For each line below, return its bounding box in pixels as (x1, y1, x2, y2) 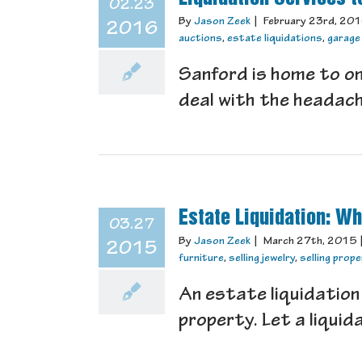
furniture (179, 253, 224, 265)
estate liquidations (227, 33, 322, 45)
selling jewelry (229, 253, 295, 265)
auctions (179, 33, 222, 45)
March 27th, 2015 (263, 236, 356, 248)
